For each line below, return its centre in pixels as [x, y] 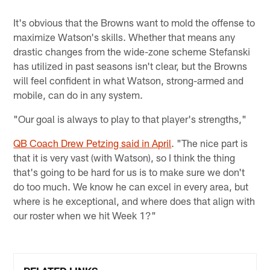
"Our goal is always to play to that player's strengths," [130, 119]
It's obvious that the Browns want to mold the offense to [134, 23]
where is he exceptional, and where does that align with [134, 201]
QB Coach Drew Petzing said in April [93, 143]
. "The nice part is [210, 143]
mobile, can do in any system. [78, 95]
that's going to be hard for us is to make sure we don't [129, 172]
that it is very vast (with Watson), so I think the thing [124, 158]
